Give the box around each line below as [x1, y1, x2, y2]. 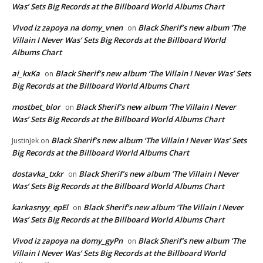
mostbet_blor [12, 101, 60, 112]
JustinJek [12, 135, 39, 146]
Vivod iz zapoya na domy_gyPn [12, 235, 123, 246]
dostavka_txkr [12, 168, 63, 179]
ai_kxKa [12, 68, 40, 79]
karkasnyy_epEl [12, 201, 68, 213]
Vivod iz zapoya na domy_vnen [12, 22, 123, 33]
